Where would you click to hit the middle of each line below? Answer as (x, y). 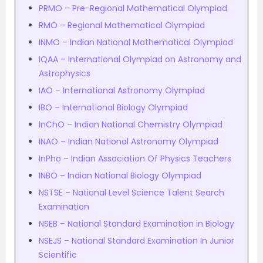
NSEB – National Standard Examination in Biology (136, 224)
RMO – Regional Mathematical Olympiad (122, 25)
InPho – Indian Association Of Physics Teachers (135, 159)
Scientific (58, 255)
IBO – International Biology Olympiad (113, 107)
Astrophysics (65, 73)
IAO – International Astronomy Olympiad (122, 90)
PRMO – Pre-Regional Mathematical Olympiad (133, 8)
